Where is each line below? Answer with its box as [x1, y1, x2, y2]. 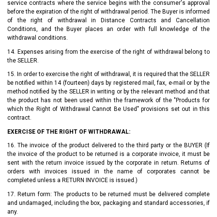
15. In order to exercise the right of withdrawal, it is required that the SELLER [7, 71, 210, 78]
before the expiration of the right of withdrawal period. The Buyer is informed [7, 8, 210, 15]
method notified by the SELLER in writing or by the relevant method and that [7, 88, 210, 95]
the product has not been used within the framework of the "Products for [7, 97, 210, 104]
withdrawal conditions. [7, 34, 68, 42]
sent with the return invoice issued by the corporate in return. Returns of [7, 159, 210, 167]
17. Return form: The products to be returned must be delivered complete [7, 190, 210, 198]
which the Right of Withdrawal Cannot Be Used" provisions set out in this [7, 106, 210, 113]
